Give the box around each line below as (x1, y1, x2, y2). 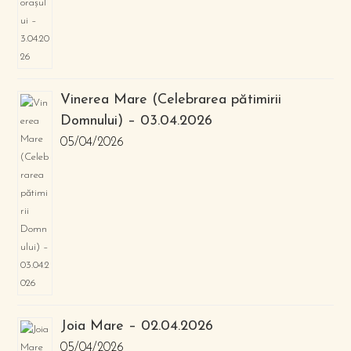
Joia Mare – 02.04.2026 (60, 319, 214, 334)
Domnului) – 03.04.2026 (60, 114, 213, 128)
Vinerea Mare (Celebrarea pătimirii (60, 92, 282, 107)
